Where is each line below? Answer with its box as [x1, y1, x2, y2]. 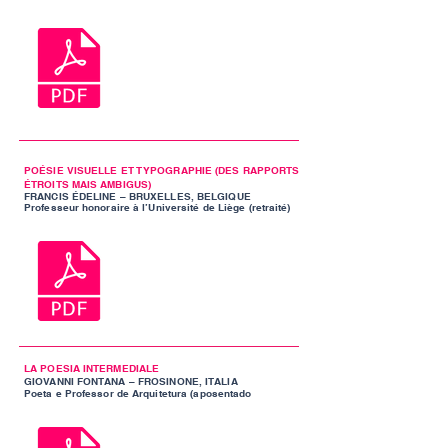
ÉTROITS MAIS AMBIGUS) [24, 178, 152, 190]
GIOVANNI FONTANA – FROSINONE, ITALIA [24, 375, 238, 387]
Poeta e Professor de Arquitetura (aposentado [24, 387, 252, 399]
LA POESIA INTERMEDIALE [24, 362, 160, 374]
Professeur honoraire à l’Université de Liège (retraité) [24, 201, 291, 213]
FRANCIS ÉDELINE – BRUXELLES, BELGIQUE [24, 190, 251, 202]
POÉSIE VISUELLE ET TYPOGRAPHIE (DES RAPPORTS [24, 164, 300, 176]
